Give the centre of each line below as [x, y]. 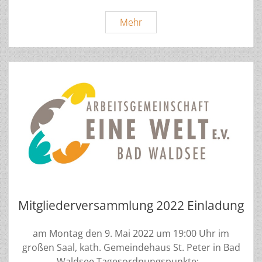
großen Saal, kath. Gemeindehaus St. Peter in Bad [131, 248]
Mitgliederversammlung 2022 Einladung [131, 206]
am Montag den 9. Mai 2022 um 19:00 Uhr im [131, 234]
